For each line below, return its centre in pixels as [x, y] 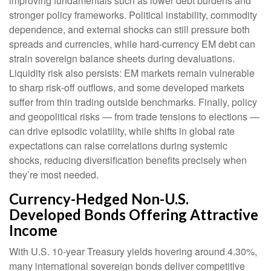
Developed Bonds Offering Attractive [134, 215]
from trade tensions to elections [181, 117]
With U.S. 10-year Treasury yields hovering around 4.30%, [133, 252]
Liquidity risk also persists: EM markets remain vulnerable [132, 73]
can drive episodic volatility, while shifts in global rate [122, 131]
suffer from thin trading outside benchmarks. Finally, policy [133, 102]
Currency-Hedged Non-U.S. [99, 199]
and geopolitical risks [56, 117]
